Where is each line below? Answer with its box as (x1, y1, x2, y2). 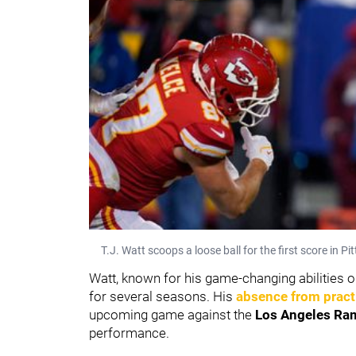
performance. (89, 324, 169, 341)
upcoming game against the (89, 306, 255, 323)
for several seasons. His (89, 288, 236, 304)
